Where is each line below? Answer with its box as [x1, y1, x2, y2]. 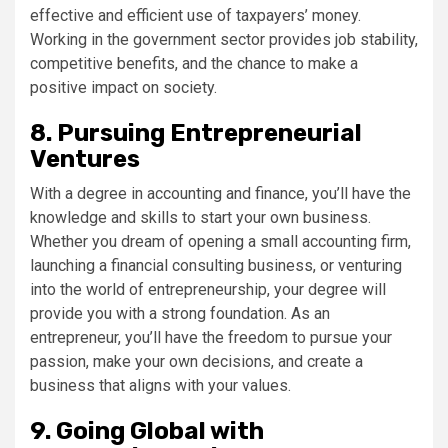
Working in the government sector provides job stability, [30, 30, 418, 49]
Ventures [30, 145, 140, 173]
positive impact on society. [30, 78, 217, 97]
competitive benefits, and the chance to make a [30, 54, 358, 73]
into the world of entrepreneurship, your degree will [30, 280, 386, 299]
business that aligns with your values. [30, 376, 291, 395]
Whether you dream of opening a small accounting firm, [30, 232, 411, 251]
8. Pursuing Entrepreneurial [30, 119, 362, 147]
